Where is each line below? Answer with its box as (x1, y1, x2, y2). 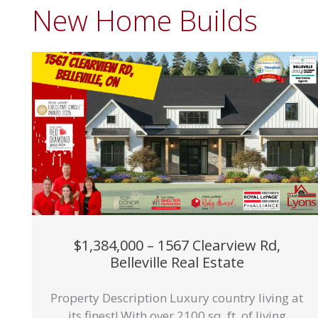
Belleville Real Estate (109, 252, 244, 272)
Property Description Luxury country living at (50, 290, 303, 306)
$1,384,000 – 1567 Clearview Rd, (73, 235, 280, 255)
